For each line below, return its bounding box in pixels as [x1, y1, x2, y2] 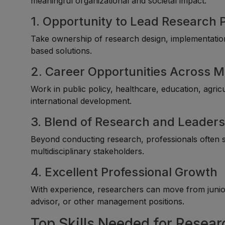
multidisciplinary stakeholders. [31, 146, 145, 156]
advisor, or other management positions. [31, 196, 185, 206]
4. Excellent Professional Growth [31, 165, 218, 179]
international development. [31, 96, 132, 106]
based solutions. [31, 46, 92, 56]
